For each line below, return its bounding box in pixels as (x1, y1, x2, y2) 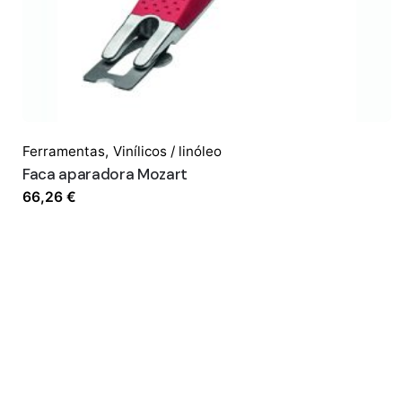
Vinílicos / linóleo (113, 143, 222, 161)
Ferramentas (22, 143, 105, 161)
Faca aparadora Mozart (22, 164, 188, 185)
